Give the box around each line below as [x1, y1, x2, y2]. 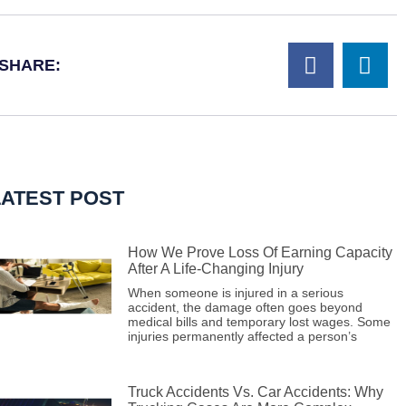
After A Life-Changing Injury [127, 261, 304, 276]
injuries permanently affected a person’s [127, 329, 357, 343]
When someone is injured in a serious [127, 285, 343, 300]
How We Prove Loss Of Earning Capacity [127, 245, 392, 260]
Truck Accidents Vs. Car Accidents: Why [127, 384, 383, 400]
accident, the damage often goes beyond [127, 300, 362, 314]
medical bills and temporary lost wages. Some [127, 314, 391, 329]
